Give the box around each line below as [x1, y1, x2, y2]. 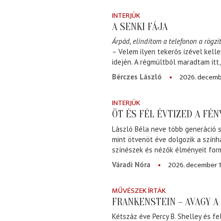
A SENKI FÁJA [112, 21, 168, 33]
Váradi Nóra [112, 159, 150, 169]
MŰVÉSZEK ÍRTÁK [112, 184, 166, 197]
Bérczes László [112, 72, 162, 82]
